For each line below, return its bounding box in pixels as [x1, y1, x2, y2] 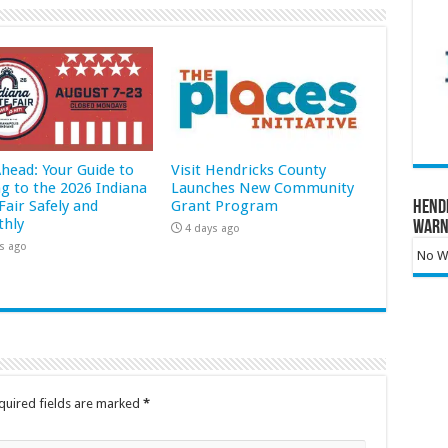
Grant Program [171, 196, 279, 215]
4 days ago [185, 221, 241, 235]
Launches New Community [171, 178, 355, 197]
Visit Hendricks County [171, 160, 327, 179]
